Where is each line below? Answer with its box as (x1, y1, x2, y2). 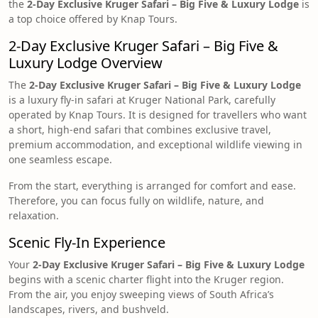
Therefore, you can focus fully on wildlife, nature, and (9, 194, 264, 208)
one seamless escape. (9, 153, 112, 167)
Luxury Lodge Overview (9, 53, 163, 73)
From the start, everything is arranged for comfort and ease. (9, 179, 296, 193)
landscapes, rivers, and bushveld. (9, 302, 169, 317)
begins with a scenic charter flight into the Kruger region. (9, 273, 284, 287)
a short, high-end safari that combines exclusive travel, (9, 123, 271, 137)
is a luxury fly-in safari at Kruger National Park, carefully (9, 93, 275, 107)
